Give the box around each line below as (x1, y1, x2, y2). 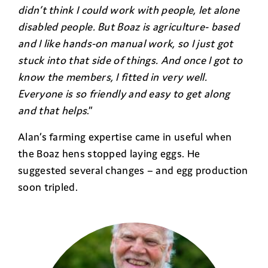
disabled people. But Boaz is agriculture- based (18, 19, 240, 33)
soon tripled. (18, 179, 78, 194)
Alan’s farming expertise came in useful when (18, 129, 232, 144)
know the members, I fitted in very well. (18, 69, 207, 84)
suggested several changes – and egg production (18, 163, 248, 177)
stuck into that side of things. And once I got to (18, 53, 243, 67)
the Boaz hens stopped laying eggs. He (18, 146, 200, 160)
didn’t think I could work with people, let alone (18, 2, 240, 17)
